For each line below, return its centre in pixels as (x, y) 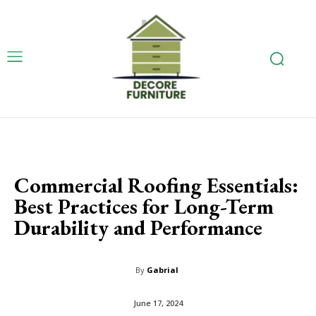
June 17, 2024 (158, 303)
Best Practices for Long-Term (144, 206)
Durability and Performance (138, 227)
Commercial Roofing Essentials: (156, 185)
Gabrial (163, 269)
